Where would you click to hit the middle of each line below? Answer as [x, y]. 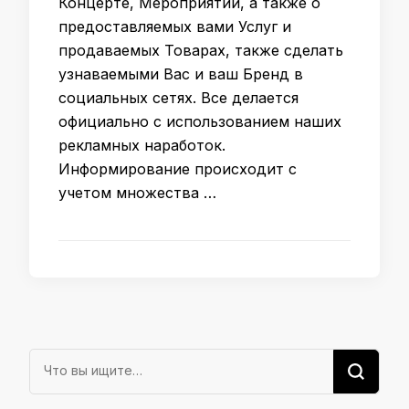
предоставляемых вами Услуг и [175, 26]
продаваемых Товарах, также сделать [201, 50]
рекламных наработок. [142, 145]
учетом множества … [137, 193]
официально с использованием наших [200, 121]
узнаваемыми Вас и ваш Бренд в [181, 74]
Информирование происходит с [178, 169]
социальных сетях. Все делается [178, 98]
